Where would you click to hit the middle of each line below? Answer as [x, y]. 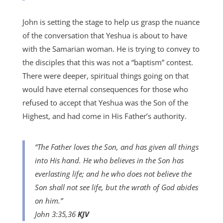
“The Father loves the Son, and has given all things [116, 147]
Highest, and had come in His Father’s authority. [104, 116]
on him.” [49, 201]
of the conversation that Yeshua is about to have [105, 35]
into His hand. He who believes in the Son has [109, 160]
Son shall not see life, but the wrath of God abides [116, 187]
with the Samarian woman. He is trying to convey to [111, 49]
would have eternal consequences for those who [105, 89]
